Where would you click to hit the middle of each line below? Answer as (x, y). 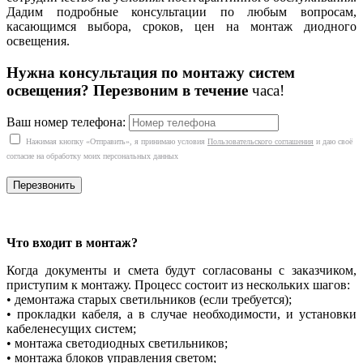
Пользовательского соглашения (261, 142)
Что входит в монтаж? (72, 243)
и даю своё (333, 142)
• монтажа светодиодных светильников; (117, 344)
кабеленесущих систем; (71, 329)
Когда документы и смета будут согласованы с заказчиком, (181, 271)
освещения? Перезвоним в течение (129, 90)
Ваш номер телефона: (66, 122)
